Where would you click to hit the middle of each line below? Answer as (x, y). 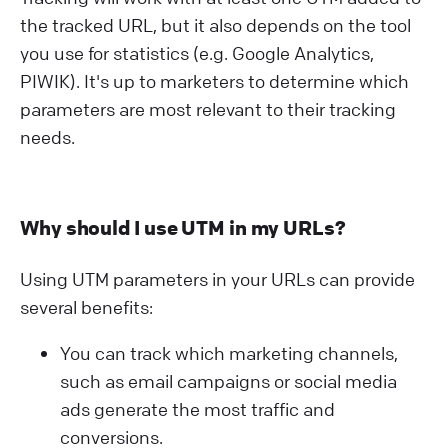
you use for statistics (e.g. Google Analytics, (197, 53)
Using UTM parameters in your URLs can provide (217, 279)
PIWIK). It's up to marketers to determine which (214, 81)
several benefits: (86, 307)
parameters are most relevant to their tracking (208, 109)
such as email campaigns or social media (228, 381)
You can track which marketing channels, (229, 353)
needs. (47, 137)
